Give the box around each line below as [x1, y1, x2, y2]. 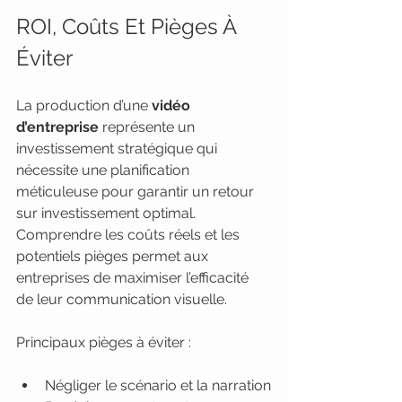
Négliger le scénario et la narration [45, 377, 271, 394]
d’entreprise [16, 118, 99, 135]
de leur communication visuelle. [16, 291, 227, 308]
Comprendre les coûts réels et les [16, 226, 243, 243]
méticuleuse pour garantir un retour [16, 183, 258, 200]
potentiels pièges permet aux [16, 248, 212, 265]
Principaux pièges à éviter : [16, 334, 191, 351]
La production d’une [16, 97, 152, 114]
